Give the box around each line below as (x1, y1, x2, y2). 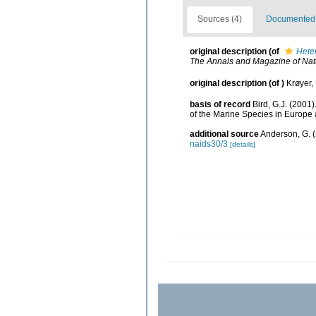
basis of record (190, 99, 250, 110)
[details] (230, 140, 255, 149)
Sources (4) (197, 14, 242, 25)
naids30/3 (190, 139, 228, 150)
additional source (190, 129, 259, 140)
